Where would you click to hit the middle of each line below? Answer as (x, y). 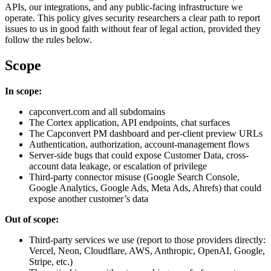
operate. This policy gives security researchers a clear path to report (132, 18)
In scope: (23, 91)
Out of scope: (32, 219)
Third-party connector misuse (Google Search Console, (134, 177)
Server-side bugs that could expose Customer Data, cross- (139, 155)
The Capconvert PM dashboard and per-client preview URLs (146, 133)
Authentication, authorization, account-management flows (139, 144)
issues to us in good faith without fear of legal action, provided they (133, 28)
